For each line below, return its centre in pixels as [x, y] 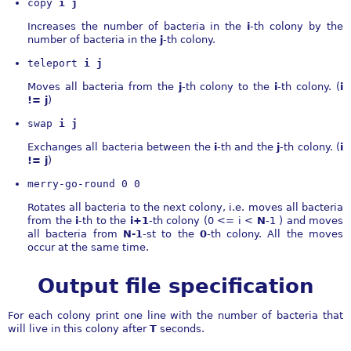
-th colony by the [297, 26]
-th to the [104, 221]
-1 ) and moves [304, 221]
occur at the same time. [88, 247]
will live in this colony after [79, 329]
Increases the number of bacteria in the [138, 26]
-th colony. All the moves [275, 234]
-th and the [247, 147]
